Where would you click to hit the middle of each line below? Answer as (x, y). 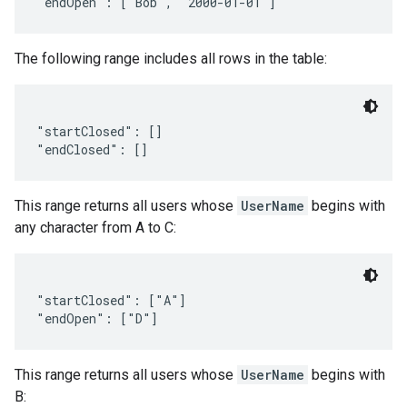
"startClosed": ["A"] (111, 300)
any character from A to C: (95, 228)
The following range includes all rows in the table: (171, 59)
